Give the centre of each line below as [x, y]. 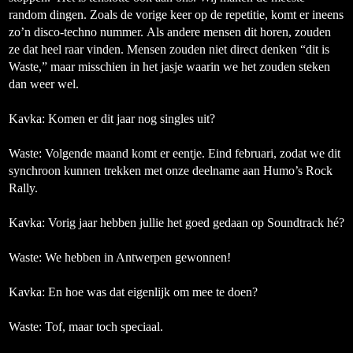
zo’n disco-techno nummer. [78, 32]
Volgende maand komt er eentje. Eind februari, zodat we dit [193, 153]
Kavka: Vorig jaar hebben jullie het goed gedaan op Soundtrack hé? [176, 223]
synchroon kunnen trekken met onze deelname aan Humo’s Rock [171, 171]
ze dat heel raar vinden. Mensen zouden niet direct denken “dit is [169, 49]
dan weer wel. [44, 84]
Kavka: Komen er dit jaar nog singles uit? [112, 119]
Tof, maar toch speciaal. [102, 327]
